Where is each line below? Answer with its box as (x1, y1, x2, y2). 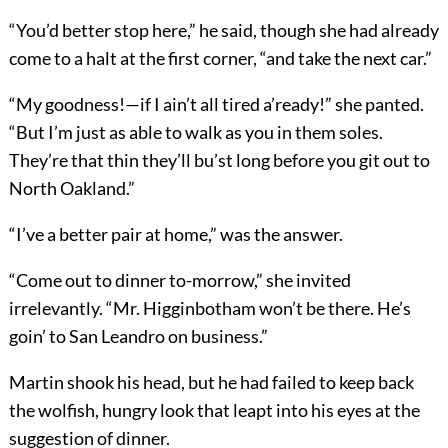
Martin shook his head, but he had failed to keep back (8, 371, 414, 394)
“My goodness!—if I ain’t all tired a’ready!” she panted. (8, 93, 424, 116)
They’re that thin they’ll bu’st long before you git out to (8, 149, 430, 172)
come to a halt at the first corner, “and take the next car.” (8, 47, 432, 70)
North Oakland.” (8, 177, 135, 200)
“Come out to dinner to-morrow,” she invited (8, 269, 351, 292)
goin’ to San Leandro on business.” (8, 325, 268, 348)
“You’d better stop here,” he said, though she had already (8, 19, 439, 42)
